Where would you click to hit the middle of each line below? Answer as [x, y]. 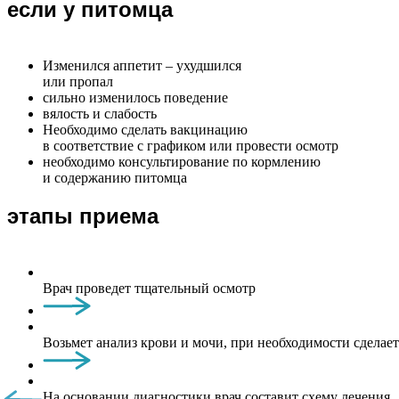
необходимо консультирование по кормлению [182, 162]
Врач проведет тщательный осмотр [149, 289]
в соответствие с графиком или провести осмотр [191, 146]
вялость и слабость [100, 114]
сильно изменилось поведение [135, 98]
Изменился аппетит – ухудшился [142, 66]
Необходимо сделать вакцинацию [145, 130]
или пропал [78, 82]
